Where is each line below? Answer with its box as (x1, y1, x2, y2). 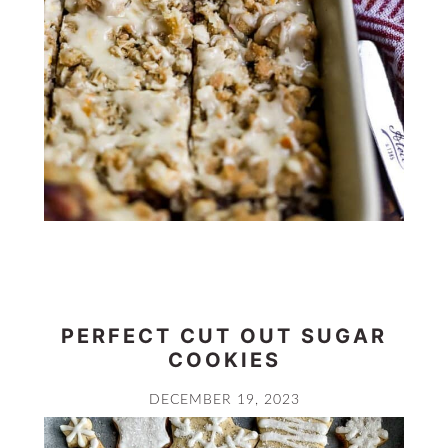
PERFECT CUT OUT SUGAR (61, 323, 387, 348)
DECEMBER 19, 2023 (148, 391, 300, 407)
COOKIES (167, 347, 281, 372)
